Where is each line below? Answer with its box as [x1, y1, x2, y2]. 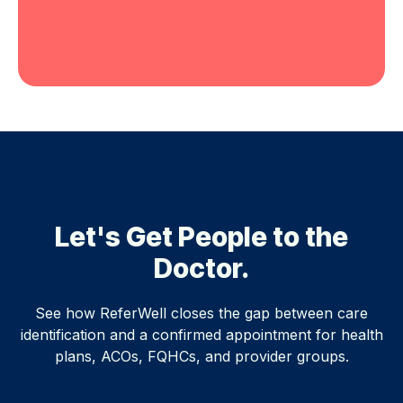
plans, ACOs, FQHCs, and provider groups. [54, 346, 349, 365]
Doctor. [154, 251, 249, 284]
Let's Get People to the [55, 219, 348, 253]
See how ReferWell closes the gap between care [35, 303, 368, 322]
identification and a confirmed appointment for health [20, 325, 383, 344]
